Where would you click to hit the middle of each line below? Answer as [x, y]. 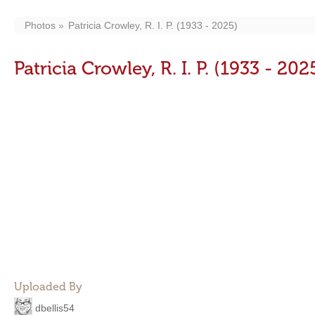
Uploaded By [48, 287]
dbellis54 [55, 308]
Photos [40, 25]
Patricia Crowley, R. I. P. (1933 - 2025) [153, 25]
